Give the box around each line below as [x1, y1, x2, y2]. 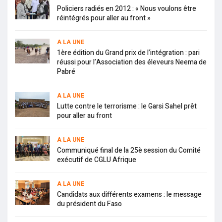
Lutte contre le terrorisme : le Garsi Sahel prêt [57, 101, 197, 112]
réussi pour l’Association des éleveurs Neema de [57, 57, 207, 68]
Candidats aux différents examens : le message [57, 189, 202, 200]
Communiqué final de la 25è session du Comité [57, 145, 201, 156]
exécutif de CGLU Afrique [57, 155, 136, 166]
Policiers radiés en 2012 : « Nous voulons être [57, 3, 196, 14]
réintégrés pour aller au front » [57, 13, 151, 24]
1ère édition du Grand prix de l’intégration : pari [57, 48, 200, 58]
